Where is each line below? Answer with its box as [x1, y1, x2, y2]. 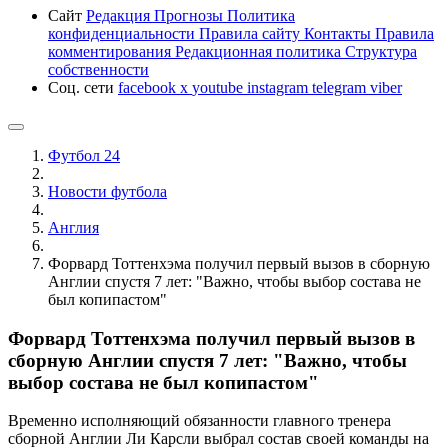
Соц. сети [48, 78, 118, 96]
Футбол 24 [48, 146, 120, 164]
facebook [118, 78, 180, 96]
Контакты [304, 24, 375, 42]
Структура [345, 42, 417, 60]
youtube [192, 78, 247, 96]
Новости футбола [48, 182, 167, 200]
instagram [247, 78, 312, 96]
